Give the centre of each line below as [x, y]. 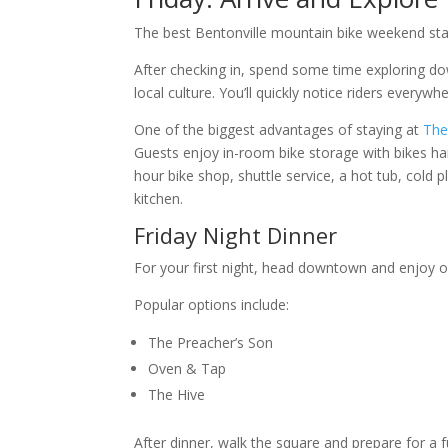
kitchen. [159, 199]
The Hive [177, 395]
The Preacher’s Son [211, 343]
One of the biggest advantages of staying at [279, 130]
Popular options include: [212, 305]
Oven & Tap [187, 369]
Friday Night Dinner [236, 235]
